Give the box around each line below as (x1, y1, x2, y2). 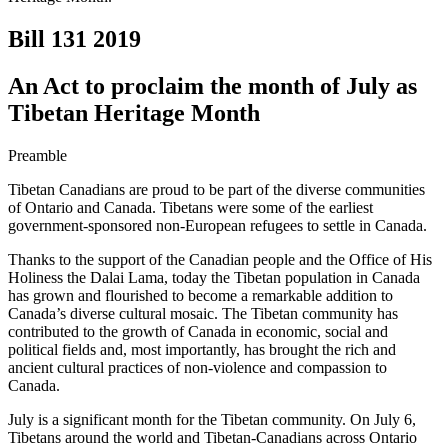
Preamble (8, 146, 67, 164)
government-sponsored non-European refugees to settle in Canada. (8, 216, 427, 234)
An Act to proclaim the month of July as (8, 72, 417, 99)
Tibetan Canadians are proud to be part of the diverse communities (8, 180, 425, 198)
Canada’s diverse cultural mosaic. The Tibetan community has (8, 304, 398, 322)
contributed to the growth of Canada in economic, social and (8, 322, 388, 340)
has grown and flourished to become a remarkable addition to (8, 286, 393, 304)
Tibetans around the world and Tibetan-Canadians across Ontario (8, 428, 417, 446)
